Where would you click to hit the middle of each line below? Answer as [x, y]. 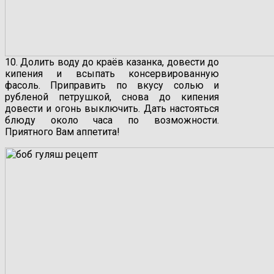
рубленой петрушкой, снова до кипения [112, 97]
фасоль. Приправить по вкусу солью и [112, 86]
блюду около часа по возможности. [112, 120]
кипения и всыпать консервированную [112, 74]
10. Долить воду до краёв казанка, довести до [112, 62]
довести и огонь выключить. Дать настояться [112, 109]
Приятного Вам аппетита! [62, 132]
